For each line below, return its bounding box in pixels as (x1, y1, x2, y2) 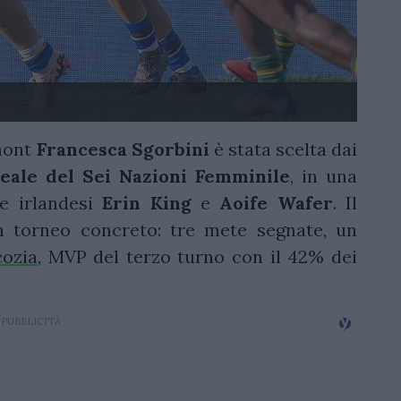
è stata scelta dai (209, 138, 358, 160)
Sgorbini (131, 138, 209, 160)
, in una (290, 165, 357, 187)
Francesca (36, 138, 127, 160)
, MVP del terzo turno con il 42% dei (37, 245, 358, 268)
